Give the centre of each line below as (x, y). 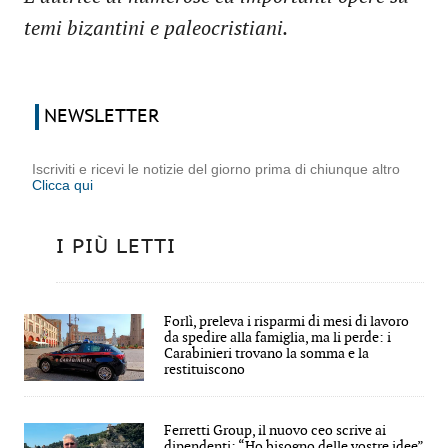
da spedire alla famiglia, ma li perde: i (277, 337)
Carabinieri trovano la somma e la (266, 353)
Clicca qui (62, 184)
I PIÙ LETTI (116, 246)
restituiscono (204, 369)
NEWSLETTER (102, 116)
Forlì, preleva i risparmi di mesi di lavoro (286, 321)
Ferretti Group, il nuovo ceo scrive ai (275, 430)
